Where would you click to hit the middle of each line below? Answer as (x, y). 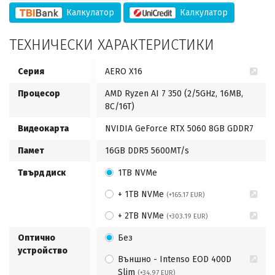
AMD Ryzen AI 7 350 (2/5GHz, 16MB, (174, 93)
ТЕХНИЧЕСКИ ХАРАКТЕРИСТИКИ (112, 45)
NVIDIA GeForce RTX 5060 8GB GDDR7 (179, 128)
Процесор (39, 93)
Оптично (37, 238)
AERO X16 (124, 71)
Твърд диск (42, 172)
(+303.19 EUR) (187, 216)
